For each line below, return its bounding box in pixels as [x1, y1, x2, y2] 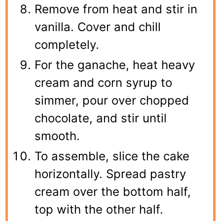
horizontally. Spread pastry [35, 166, 186, 181]
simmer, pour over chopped [35, 93, 189, 108]
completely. [35, 37, 100, 52]
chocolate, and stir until [35, 110, 167, 125]
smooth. [35, 128, 80, 143]
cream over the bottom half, [35, 184, 191, 199]
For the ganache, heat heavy [35, 57, 195, 72]
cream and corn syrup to [35, 75, 173, 90]
